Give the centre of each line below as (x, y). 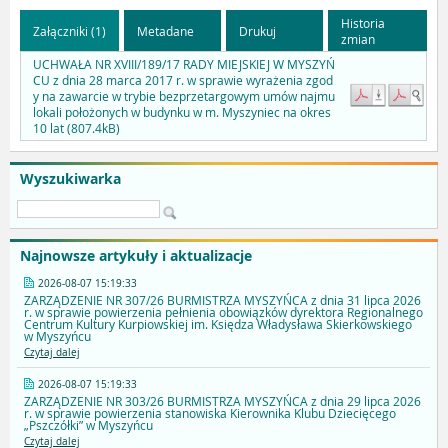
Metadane (165, 30)
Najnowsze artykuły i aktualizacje (136, 256)
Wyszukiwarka (70, 179)
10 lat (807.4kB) (76, 128)
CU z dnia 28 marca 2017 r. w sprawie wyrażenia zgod (183, 80)
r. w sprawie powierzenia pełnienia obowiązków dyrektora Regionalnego (223, 312)
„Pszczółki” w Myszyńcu (88, 425)
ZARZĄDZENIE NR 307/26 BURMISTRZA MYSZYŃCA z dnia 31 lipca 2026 (222, 300)
